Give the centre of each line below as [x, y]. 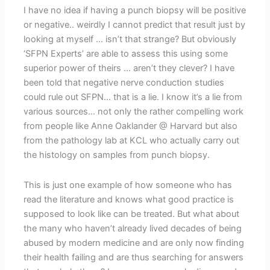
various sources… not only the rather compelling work [134, 112]
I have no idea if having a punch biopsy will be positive [135, 11]
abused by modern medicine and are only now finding [134, 243]
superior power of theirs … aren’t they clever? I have [129, 68]
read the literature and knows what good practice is [129, 199]
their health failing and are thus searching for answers [134, 257]
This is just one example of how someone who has [128, 185]
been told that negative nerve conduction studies [124, 83]
